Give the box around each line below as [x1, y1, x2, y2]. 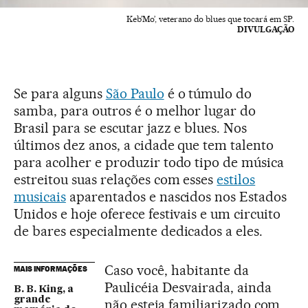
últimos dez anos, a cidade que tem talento [14, 136, 274, 153]
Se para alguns [14, 85, 106, 102]
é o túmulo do [164, 85, 252, 102]
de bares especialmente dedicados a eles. [14, 222, 263, 239]
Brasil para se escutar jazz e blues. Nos [14, 119, 247, 136]
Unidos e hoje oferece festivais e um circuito [14, 205, 281, 222]
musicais [14, 188, 66, 205]
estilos [217, 170, 256, 188]
